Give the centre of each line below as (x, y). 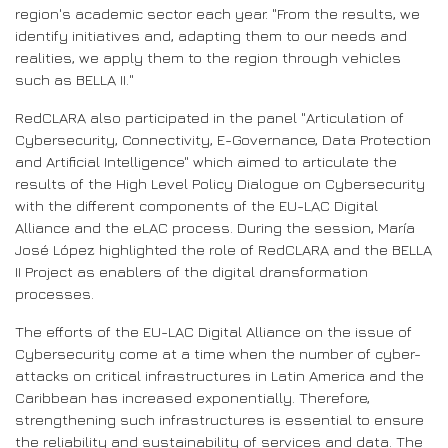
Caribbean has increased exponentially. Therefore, (192, 398)
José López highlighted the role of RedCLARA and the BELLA (223, 250)
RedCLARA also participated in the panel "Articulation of (209, 118)
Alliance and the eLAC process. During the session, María (215, 228)
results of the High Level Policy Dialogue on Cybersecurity (220, 184)
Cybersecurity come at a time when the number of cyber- (218, 354)
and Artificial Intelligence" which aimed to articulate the (206, 162)
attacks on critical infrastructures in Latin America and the (219, 376)
